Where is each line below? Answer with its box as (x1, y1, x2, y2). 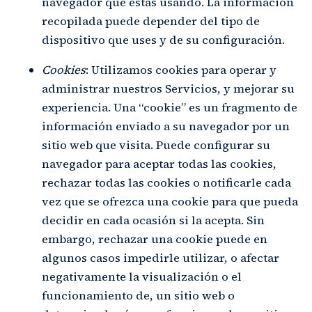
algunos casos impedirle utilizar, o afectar (42, 249, 279, 266)
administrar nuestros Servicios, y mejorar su (42, 80, 295, 97)
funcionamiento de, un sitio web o (42, 287, 235, 304)
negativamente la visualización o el (42, 268, 242, 285)
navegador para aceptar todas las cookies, (42, 155, 276, 172)
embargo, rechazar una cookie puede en (42, 231, 267, 247)
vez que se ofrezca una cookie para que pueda (42, 193, 298, 210)
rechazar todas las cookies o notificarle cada (42, 174, 291, 191)
